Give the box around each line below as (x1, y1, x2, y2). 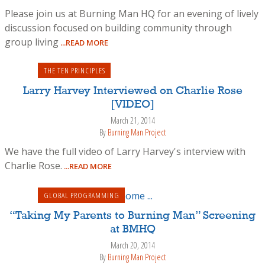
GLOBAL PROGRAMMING (43, 190, 119, 201)
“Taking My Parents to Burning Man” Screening (9, 210, 256, 222)
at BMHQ (109, 224, 156, 235)
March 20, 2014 (110, 240, 155, 251)
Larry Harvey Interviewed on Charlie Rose (22, 85, 243, 97)
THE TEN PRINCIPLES (43, 64, 105, 76)
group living (5, 35, 59, 49)
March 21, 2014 (110, 114, 155, 126)
